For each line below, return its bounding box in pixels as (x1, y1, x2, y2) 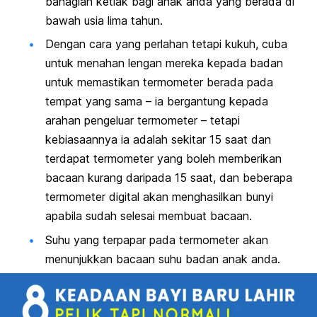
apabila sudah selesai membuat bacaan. (45, 209, 252, 224)
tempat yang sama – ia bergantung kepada (45, 94, 268, 109)
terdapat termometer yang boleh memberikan (45, 151, 282, 166)
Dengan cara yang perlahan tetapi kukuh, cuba (45, 37, 287, 52)
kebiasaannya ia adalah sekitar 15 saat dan (45, 132, 271, 147)
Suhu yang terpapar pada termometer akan (45, 232, 268, 247)
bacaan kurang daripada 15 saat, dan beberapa (45, 171, 292, 185)
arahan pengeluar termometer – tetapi (45, 113, 240, 128)
